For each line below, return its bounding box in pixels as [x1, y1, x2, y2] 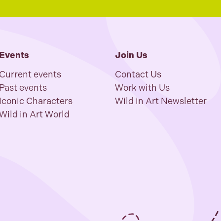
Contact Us [114, 69, 161, 80]
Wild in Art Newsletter [114, 96, 207, 107]
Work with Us [114, 82, 170, 93]
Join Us [114, 50, 147, 61]
